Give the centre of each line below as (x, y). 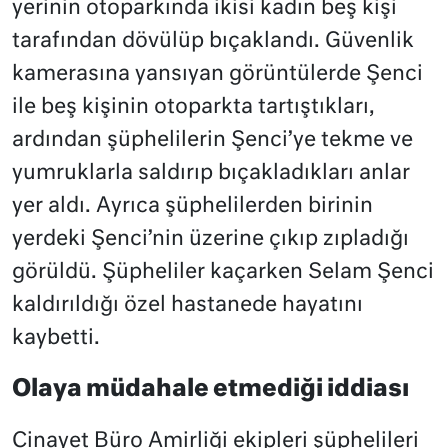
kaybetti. (56, 338)
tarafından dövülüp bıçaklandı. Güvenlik (213, 41)
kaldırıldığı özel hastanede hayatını (187, 305)
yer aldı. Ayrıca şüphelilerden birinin (192, 206)
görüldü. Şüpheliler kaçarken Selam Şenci (223, 272)
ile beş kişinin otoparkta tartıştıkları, (193, 107)
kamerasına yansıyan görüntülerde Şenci (217, 74)
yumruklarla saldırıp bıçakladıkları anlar (211, 173)
